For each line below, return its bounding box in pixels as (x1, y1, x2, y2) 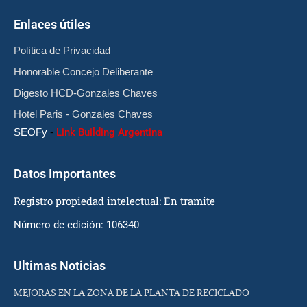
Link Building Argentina (56, 125, 162, 138)
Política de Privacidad (14, 44, 110, 56)
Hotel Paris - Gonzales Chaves (14, 108, 153, 120)
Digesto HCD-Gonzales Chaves (14, 86, 158, 99)
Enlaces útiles (14, 16, 90, 32)
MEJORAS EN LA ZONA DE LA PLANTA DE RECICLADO (14, 286, 249, 298)
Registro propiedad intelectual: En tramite (14, 193, 215, 208)
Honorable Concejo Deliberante (14, 65, 153, 77)
